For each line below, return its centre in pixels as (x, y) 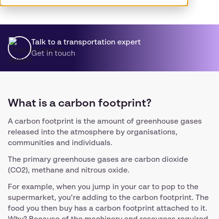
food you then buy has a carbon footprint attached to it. (108, 208)
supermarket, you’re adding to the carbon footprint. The (108, 198)
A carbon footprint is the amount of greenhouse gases (105, 121)
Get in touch (53, 53)
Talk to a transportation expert (86, 42)
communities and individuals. (60, 143)
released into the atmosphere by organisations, (93, 132)
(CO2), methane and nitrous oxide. (69, 170)
